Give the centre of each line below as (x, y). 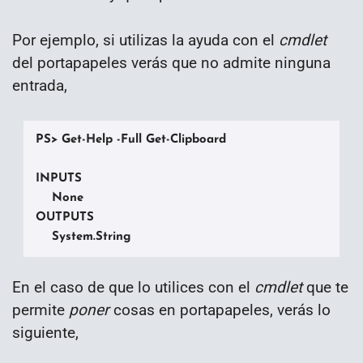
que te (325, 287)
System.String (83, 237)
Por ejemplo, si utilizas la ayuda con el (145, 40)
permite (41, 310)
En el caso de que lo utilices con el (133, 287)
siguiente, (45, 332)
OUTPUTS (65, 217)
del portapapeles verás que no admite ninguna (171, 62)
